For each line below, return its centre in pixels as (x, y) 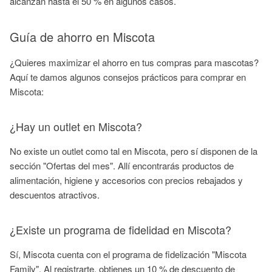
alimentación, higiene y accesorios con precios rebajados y (126, 180)
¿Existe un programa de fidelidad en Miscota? (121, 229)
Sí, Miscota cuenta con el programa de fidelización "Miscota (128, 254)
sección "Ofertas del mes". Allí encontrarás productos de (122, 165)
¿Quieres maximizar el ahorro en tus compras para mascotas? (134, 62)
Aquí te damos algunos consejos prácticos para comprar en (128, 77)
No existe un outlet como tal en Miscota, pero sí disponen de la (134, 151)
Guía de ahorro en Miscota (82, 37)
